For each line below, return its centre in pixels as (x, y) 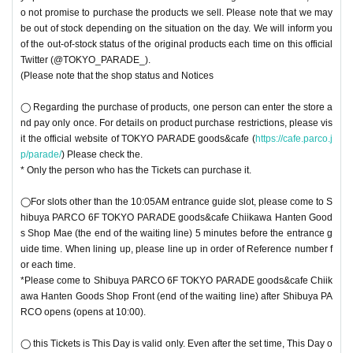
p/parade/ (41, 154)
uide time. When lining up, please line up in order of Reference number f (176, 249)
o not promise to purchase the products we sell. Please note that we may (176, 12)
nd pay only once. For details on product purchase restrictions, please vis (176, 123)
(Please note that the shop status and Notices (117, 75)
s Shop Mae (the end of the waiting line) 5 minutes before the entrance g (176, 233)
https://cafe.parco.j (294, 138)
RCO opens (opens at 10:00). (83, 312)
